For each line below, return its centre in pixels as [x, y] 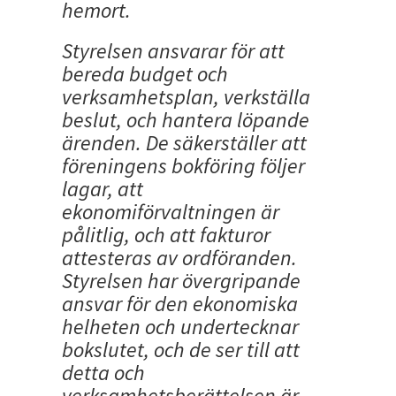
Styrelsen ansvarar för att [173, 51]
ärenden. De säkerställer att [184, 143]
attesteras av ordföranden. [179, 258]
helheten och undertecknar [180, 327]
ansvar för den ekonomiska [180, 304]
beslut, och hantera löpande [186, 120]
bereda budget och [145, 74]
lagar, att [103, 189]
